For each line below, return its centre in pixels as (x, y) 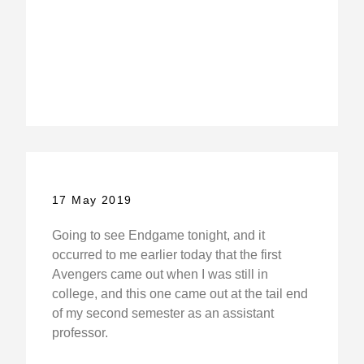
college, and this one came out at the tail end (180, 293)
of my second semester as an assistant (162, 313)
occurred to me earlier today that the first (166, 254)
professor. (80, 332)
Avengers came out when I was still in (160, 274)
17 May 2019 (92, 199)
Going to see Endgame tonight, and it (158, 235)
